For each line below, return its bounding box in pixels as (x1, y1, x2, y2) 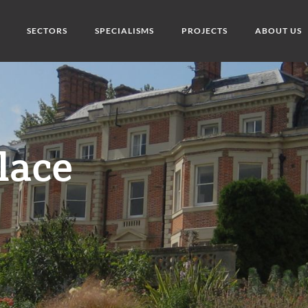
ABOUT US (254, 25, 302, 36)
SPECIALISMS (94, 25, 154, 36)
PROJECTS (181, 25, 228, 36)
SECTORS (26, 25, 67, 36)
